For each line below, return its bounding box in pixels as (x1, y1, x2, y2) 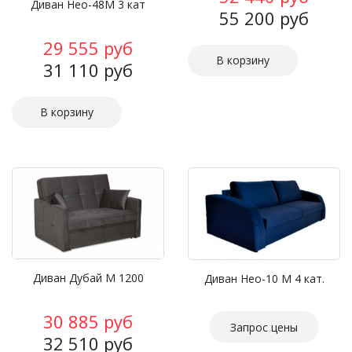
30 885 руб (43, 309, 133, 333)
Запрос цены (230, 319, 298, 335)
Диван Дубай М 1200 (32, 269, 144, 285)
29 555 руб (43, 36, 133, 60)
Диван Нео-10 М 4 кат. (203, 270, 324, 286)
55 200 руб (219, 6, 309, 31)
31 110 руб (43, 58, 133, 82)
